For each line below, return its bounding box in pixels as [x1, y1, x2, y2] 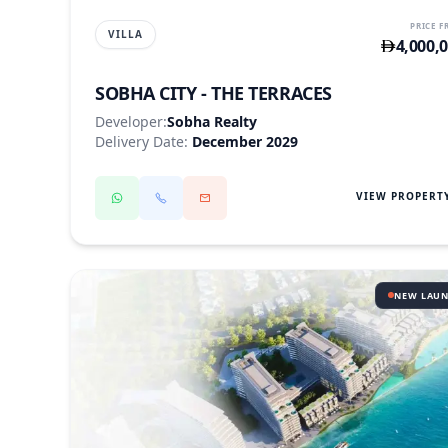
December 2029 [192, 131, 298, 151]
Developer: [95, 111, 167, 131]
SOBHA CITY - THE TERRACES [95, 80, 332, 105]
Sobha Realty [167, 111, 257, 131]
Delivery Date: [95, 131, 192, 151]
